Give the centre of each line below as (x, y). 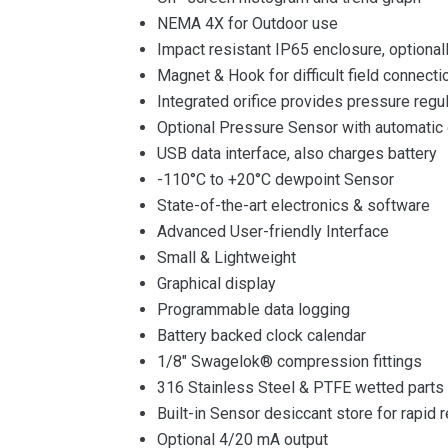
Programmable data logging (253, 309)
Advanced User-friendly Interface (273, 231)
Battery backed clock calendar (261, 335)
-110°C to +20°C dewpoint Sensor (275, 179)
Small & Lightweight (226, 257)
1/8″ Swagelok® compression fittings (289, 361)
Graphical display (216, 283)
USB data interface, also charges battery (297, 153)
